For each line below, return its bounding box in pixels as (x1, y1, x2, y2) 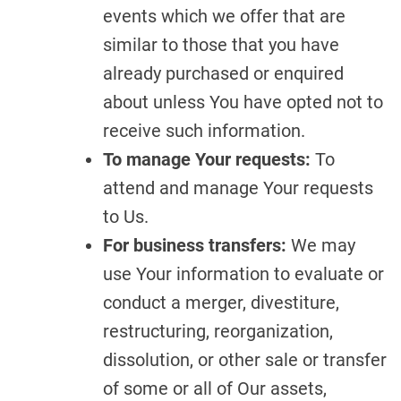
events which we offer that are (103, 5, 346, 27)
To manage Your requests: (103, 149, 311, 170)
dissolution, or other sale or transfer (103, 349, 387, 371)
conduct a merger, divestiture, (103, 292, 339, 313)
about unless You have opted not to (103, 91, 383, 113)
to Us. (103, 206, 149, 227)
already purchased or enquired (103, 63, 344, 84)
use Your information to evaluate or (103, 263, 384, 285)
